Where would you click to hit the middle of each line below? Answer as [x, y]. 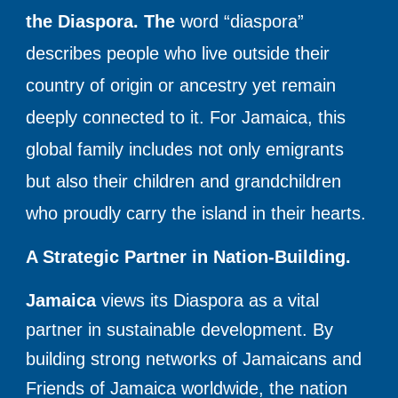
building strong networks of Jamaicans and [194, 358]
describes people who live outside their [178, 53]
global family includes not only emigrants [185, 149]
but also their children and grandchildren [184, 181]
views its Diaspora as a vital [208, 300]
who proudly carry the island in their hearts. [199, 213]
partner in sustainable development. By [180, 329]
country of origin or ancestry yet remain [181, 85]
